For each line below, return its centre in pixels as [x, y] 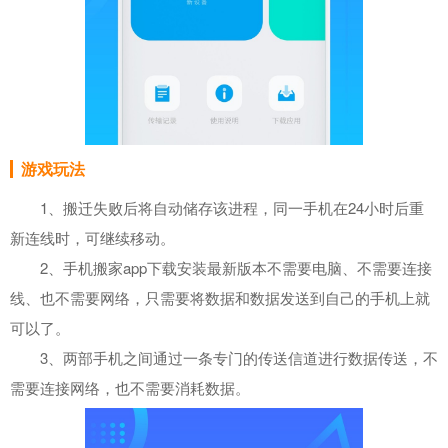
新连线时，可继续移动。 [92, 238]
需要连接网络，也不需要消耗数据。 [130, 388]
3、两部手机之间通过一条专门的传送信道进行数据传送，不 [224, 358]
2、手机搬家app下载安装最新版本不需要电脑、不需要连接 [221, 268]
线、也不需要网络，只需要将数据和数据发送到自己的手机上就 [220, 298]
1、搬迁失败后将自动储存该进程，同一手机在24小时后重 [217, 208]
